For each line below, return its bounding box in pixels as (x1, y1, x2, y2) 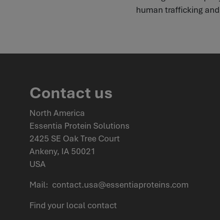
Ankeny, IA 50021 (29, 146, 96, 157)
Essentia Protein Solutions (29, 120, 130, 131)
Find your (29, 200, 66, 211)
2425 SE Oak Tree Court (29, 133, 120, 144)
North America (29, 108, 85, 118)
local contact (66, 200, 117, 211)
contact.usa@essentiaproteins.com (52, 179, 189, 190)
